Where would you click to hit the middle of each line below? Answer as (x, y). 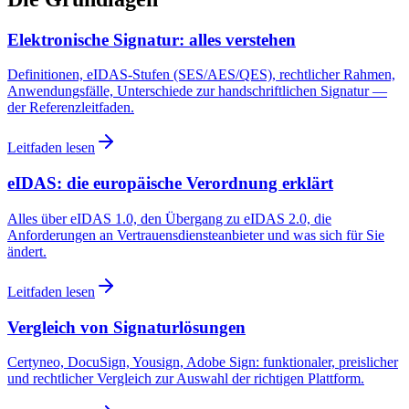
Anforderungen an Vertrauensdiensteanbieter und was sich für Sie (196, 235)
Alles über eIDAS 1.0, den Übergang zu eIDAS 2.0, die (169, 218)
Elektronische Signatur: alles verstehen (152, 39)
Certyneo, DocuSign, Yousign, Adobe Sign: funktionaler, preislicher (203, 362)
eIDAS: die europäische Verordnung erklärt (170, 184)
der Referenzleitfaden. (71, 108)
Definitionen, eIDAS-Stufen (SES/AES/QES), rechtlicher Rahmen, (201, 75)
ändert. (27, 251)
